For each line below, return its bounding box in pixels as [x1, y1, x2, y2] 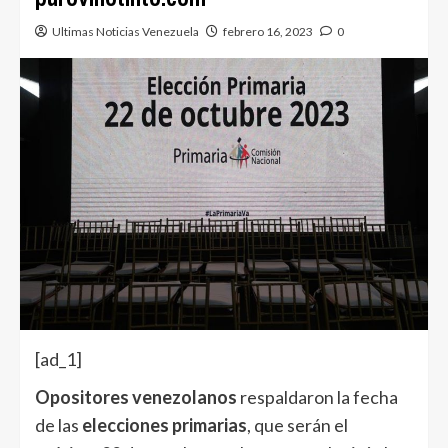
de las [35, 413, 79, 436]
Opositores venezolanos [35, 385, 237, 408]
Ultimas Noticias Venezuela [52, 24, 199, 39]
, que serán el [247, 413, 348, 436]
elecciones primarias [79, 413, 247, 436]
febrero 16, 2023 [223, 24, 313, 39]
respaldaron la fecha [237, 385, 398, 408]
